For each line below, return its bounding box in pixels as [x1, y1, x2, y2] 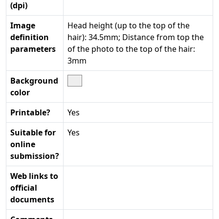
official [10, 182, 37, 194]
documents [10, 194, 54, 205]
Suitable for [10, 127, 56, 138]
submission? [10, 151, 59, 162]
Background [10, 75, 58, 87]
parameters [10, 44, 56, 55]
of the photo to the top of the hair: [67, 44, 195, 55]
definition [10, 32, 49, 43]
